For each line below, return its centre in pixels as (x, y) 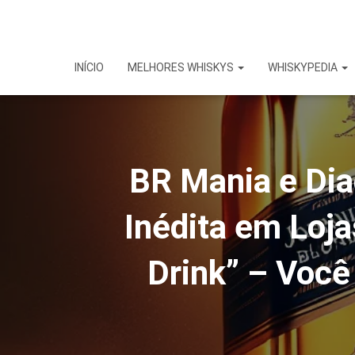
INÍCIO (89, 67)
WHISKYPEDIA (304, 67)
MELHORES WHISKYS (182, 67)
